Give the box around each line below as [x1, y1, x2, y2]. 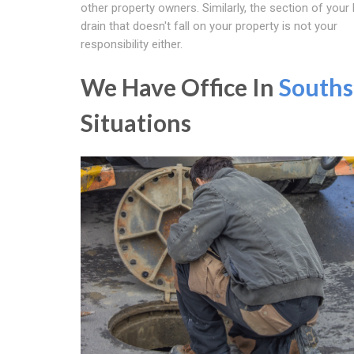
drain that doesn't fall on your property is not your [81, 18, 337, 33]
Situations [81, 107, 191, 137]
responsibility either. [81, 36, 183, 51]
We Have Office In [81, 72, 279, 101]
